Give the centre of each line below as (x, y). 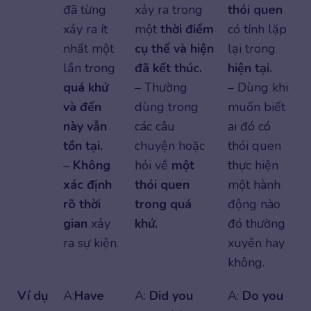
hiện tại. (250, 68)
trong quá (163, 204)
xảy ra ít (85, 30)
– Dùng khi (258, 88)
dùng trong (167, 107)
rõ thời (82, 204)
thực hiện (253, 166)
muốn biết (257, 107)
